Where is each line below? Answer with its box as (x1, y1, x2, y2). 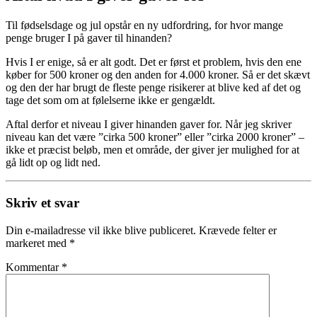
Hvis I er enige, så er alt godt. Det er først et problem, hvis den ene (6, 56, 301, 69)
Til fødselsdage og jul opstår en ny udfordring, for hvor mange (6, 19, 283, 32)
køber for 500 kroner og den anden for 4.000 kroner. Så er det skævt (6, 69, 310, 81)
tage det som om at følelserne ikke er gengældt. (6, 94, 215, 107)
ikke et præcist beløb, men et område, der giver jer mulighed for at (6, 144, 299, 156)
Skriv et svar (6, 195, 79, 210)
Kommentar (6, 260, 62, 273)
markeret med (6, 236, 69, 249)
